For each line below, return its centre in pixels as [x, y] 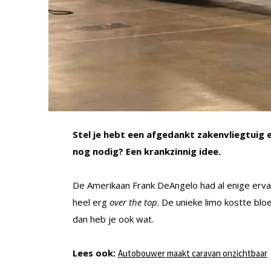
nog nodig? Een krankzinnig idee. [147, 151]
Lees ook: [94, 253]
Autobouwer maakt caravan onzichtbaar [193, 253]
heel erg [91, 202]
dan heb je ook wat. [113, 219]
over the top [133, 202]
